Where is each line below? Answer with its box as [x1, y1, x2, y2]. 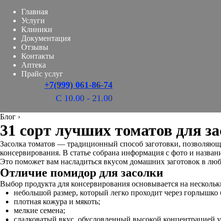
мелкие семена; [14, 206, 65, 215]
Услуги [21, 16, 45, 25]
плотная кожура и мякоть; [14, 197, 100, 206]
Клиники [21, 25, 52, 34]
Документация [21, 34, 71, 42]
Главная [21, 7, 48, 16]
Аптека [21, 61, 46, 69]
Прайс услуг [21, 70, 63, 78]
